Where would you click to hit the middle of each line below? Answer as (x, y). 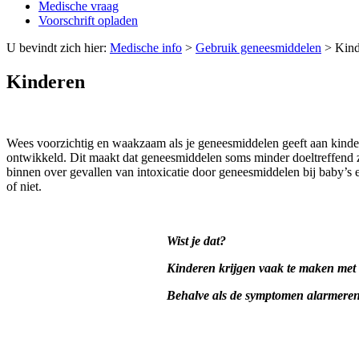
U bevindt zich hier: (58, 48)
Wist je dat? (196, 241)
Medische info (146, 48)
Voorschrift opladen (88, 21)
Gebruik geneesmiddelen (258, 48)
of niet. (24, 187)
